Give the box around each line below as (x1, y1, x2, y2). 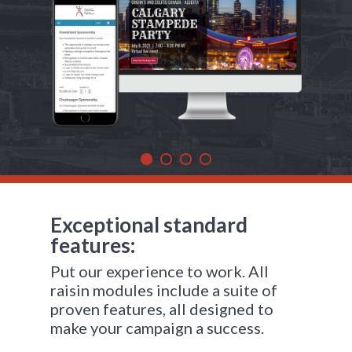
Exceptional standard (50, 212, 247, 237)
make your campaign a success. (50, 318, 264, 337)
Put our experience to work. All (50, 262, 269, 280)
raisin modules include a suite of (50, 280, 277, 299)
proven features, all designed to (50, 299, 273, 318)
